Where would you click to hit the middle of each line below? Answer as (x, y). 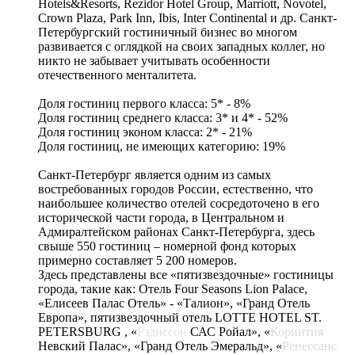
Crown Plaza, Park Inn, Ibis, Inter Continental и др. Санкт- (187, 17)
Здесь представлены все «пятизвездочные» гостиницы (186, 274)
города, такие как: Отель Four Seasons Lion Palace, (173, 288)
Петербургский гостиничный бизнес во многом (168, 32)
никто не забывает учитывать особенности (154, 60)
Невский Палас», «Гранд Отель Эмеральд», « (160, 345)
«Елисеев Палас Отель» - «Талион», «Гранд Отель (174, 303)
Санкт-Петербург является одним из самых (155, 174)
